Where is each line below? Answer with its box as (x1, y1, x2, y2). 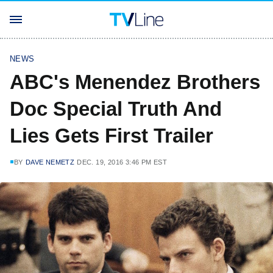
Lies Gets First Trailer (10, 124, 213, 147)
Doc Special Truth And (10, 97, 222, 120)
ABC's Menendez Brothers (10, 71, 260, 93)
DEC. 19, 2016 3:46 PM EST (77, 158, 168, 166)
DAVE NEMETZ (25, 158, 75, 166)
